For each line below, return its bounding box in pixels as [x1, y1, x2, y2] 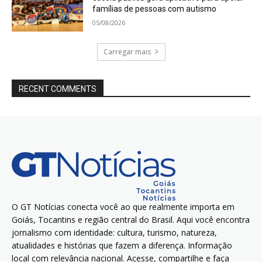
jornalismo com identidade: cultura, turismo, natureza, [12, 226, 217, 238]
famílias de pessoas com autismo [92, 4, 217, 13]
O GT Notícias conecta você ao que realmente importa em [12, 201, 235, 212]
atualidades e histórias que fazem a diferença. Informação [12, 239, 232, 251]
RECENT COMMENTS [19, 84, 96, 94]
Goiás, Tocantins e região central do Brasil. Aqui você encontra [12, 213, 250, 225]
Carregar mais [103, 46, 151, 57]
